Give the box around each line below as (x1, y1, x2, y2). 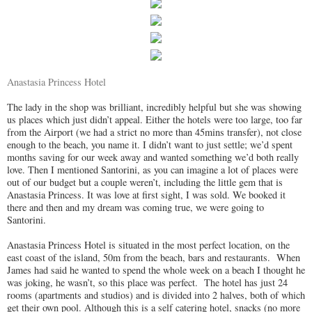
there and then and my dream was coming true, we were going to (7, 200, 264, 214)
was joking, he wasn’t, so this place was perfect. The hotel (7, 275, 244, 289)
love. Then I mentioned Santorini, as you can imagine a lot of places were (7, 162, 298, 176)
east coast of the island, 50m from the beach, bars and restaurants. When (7, 250, 300, 264)
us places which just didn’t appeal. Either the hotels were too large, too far (7, 112, 302, 126)
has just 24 (244, 275, 288, 289)
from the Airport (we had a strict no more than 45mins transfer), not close (7, 125, 302, 139)
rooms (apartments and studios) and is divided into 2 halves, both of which (7, 288, 305, 302)
